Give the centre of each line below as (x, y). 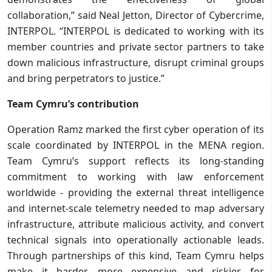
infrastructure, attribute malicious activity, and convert (136, 224)
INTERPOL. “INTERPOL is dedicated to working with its (136, 31)
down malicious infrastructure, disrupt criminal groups (136, 62)
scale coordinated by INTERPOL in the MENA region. (136, 145)
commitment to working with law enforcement (136, 176)
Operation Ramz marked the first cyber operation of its (136, 129)
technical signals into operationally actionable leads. (136, 240)
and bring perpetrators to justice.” (86, 78)
